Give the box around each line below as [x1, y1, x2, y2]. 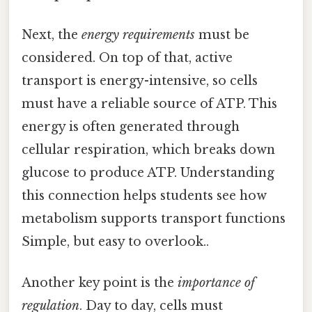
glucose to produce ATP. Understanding [22, 165, 274, 181]
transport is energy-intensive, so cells [22, 73, 258, 89]
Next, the [22, 27, 81, 43]
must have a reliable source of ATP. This [22, 96, 277, 112]
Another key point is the [22, 275, 178, 291]
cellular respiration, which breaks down [22, 142, 275, 158]
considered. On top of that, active [22, 50, 233, 66]
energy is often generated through [22, 119, 240, 135]
